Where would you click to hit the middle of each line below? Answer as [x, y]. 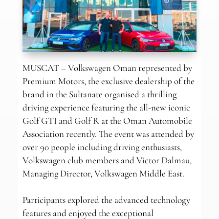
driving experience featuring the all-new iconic [106, 108]
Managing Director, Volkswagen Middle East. [103, 174]
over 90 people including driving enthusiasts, [102, 147]
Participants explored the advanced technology [106, 200]
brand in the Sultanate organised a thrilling [99, 94]
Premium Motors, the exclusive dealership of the [108, 81]
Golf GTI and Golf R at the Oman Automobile [107, 121]
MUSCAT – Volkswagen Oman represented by [107, 68]
